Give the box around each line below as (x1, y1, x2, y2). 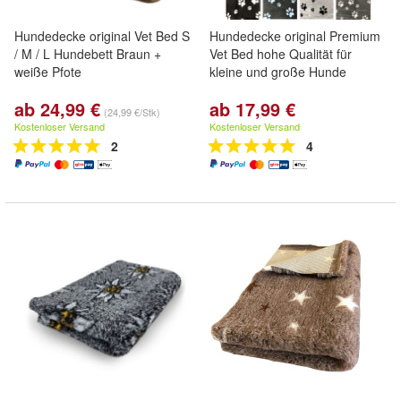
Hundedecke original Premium (209, 27, 380, 45)
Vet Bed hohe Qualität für (209, 45, 352, 63)
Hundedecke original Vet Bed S (14, 27, 190, 45)
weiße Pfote (14, 63, 81, 81)
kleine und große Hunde (209, 63, 346, 81)
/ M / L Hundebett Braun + (14, 45, 161, 63)
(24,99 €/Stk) (104, 105, 160, 119)
